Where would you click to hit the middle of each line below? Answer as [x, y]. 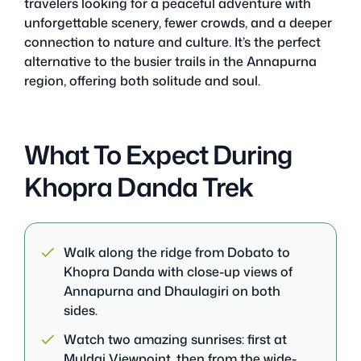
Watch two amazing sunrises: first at [175, 339]
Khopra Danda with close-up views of [178, 271]
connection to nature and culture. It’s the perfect [172, 41]
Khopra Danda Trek [139, 186]
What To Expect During [158, 154]
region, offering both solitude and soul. [142, 80]
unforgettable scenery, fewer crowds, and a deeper [178, 22]
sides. [81, 310]
